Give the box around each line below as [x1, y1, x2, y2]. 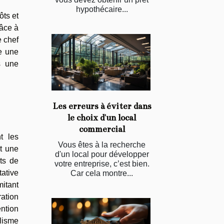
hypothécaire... [75, 5, 128, 14]
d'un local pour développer [54, 150, 149, 159]
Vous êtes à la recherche [58, 140, 145, 149]
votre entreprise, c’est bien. [54, 159, 149, 168]
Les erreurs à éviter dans [52, 101, 151, 112]
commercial [78, 124, 125, 135]
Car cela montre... [70, 169, 133, 178]
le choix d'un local [67, 112, 136, 123]
